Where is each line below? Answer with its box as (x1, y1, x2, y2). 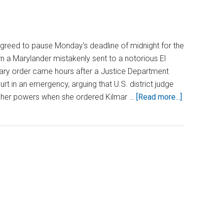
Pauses (182, 130, 208, 140)
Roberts (182, 117, 209, 127)
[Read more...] (136, 92, 182, 102)
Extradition (182, 182, 218, 191)
